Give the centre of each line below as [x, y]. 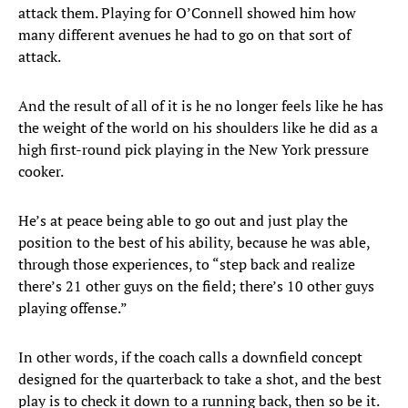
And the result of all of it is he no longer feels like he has [201, 106]
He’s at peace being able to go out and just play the [183, 221]
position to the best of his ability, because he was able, [194, 243]
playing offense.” [73, 308]
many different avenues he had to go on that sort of [184, 35]
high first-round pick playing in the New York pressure [194, 150]
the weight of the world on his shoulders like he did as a [198, 128]
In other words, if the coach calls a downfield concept [190, 357]
